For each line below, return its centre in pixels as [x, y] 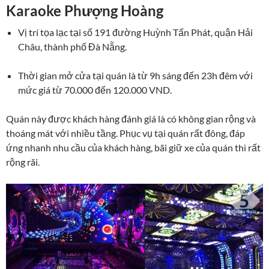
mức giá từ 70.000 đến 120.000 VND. [95, 90]
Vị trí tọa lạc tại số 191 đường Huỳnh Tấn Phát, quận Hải [135, 32]
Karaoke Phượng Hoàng [85, 11]
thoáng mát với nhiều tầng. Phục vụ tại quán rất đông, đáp [125, 133]
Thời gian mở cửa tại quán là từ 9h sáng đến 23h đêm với [135, 76]
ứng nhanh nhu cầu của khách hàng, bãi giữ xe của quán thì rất [133, 148]
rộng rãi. [23, 162]
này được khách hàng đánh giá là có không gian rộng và [144, 119]
